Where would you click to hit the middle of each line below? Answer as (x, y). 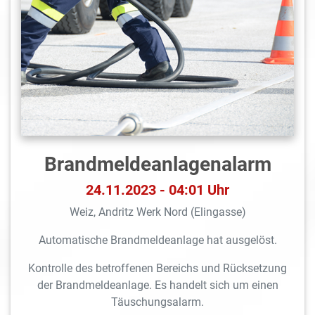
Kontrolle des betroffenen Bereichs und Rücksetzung (157, 268)
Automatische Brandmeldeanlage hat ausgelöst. (157, 240)
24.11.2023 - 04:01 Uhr (157, 189)
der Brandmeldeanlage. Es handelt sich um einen (157, 285)
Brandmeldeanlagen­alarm (157, 164)
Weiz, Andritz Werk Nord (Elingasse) (157, 212)
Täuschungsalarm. (157, 302)
